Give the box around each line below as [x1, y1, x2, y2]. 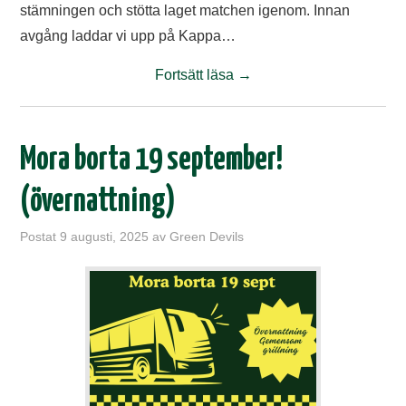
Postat [20, 229, 61, 244]
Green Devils [169, 229, 245, 244]
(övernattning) [20, 186, 177, 218]
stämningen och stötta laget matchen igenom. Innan [20, 3, 351, 18]
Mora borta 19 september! [20, 144, 284, 177]
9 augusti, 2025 [60, 229, 150, 244]
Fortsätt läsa [154, 67, 237, 82]
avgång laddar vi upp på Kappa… [20, 28, 237, 43]
